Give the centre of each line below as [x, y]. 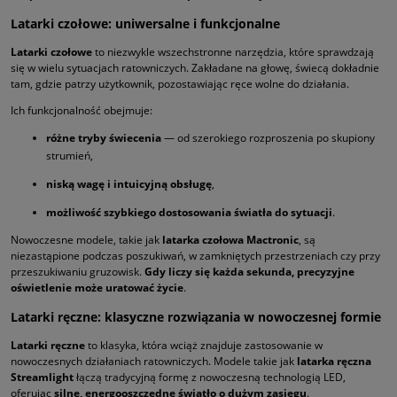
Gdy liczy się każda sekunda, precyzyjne [249, 272]
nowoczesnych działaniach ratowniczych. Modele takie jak [154, 362]
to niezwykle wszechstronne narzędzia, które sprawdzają [233, 52]
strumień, [70, 156]
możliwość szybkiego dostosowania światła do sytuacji [189, 213]
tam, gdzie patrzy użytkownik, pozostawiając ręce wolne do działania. [180, 84]
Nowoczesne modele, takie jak [86, 240]
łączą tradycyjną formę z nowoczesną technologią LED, [210, 378]
